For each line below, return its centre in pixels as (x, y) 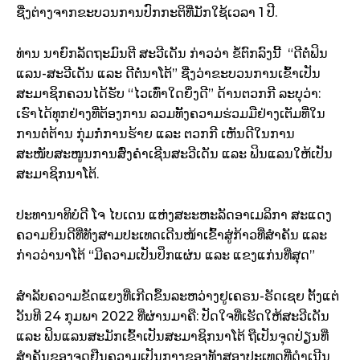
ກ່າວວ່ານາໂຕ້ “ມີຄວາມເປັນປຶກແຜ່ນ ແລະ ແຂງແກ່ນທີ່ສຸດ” (166, 256)
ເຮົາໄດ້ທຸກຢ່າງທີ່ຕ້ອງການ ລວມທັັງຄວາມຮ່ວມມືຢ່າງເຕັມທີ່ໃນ (171, 114)
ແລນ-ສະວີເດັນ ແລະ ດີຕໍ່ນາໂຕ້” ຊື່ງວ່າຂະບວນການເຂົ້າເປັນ (168, 74)
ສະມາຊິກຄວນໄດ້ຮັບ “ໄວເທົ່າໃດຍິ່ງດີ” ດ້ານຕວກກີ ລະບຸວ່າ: (168, 94)
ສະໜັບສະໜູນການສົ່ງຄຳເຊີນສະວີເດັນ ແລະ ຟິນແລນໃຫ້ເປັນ (174, 154)
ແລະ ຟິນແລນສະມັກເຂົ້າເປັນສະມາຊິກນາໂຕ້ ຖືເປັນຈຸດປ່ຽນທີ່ (172, 337)
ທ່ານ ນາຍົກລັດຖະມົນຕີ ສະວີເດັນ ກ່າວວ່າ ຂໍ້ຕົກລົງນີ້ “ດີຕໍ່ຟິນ (172, 54)
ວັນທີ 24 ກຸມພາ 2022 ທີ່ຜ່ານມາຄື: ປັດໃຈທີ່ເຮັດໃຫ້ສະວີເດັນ (173, 317)
